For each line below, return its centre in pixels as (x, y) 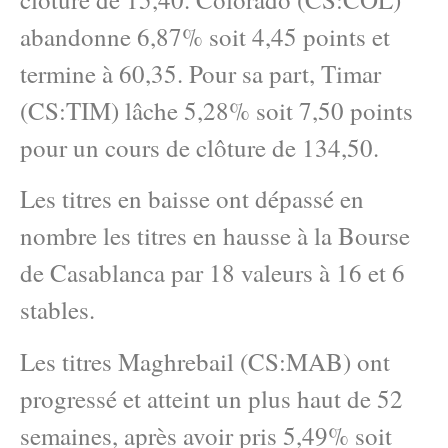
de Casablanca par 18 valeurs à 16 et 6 (212, 273)
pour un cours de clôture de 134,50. (199, 147)
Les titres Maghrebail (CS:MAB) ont (205, 361)
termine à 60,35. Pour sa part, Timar (200, 73)
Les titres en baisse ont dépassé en (192, 199)
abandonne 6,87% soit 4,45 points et (205, 36)
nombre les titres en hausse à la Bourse (215, 236)
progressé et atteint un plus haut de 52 (211, 398)
